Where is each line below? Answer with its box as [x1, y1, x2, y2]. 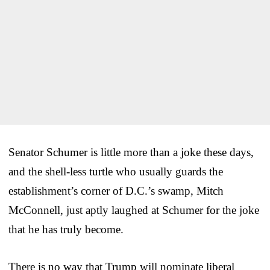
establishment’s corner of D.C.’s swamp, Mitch [8, 184, 224, 197]
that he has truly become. [8, 222, 124, 236]
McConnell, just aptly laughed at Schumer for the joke [8, 203, 259, 216]
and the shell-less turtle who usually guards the [8, 165, 223, 178]
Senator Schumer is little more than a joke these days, [8, 145, 254, 159]
